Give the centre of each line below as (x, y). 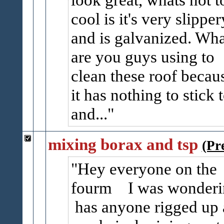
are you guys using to (142, 57)
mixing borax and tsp (123, 144)
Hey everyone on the (147, 169)
